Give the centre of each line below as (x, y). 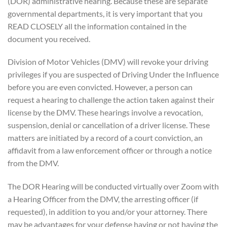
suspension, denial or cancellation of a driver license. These (109, 125)
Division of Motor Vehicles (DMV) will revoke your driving (108, 62)
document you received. (49, 39)
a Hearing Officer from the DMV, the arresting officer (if (103, 199)
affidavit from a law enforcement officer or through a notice (110, 150)
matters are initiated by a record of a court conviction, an (105, 138)
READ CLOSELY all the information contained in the (97, 26)
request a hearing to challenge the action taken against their (111, 100)
